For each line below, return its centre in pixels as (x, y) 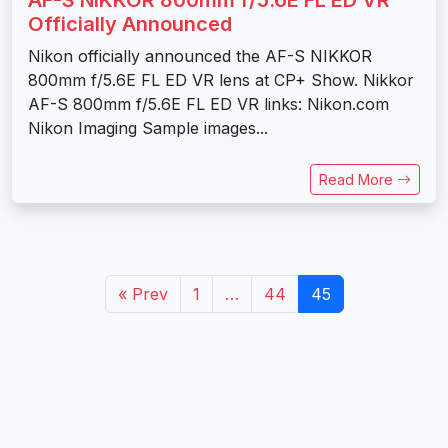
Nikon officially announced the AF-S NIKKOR (200, 55)
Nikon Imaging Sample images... (148, 127)
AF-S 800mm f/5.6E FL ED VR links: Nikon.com (208, 103)
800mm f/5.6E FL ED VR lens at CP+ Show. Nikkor (221, 79)
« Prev (142, 293)
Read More (358, 179)
